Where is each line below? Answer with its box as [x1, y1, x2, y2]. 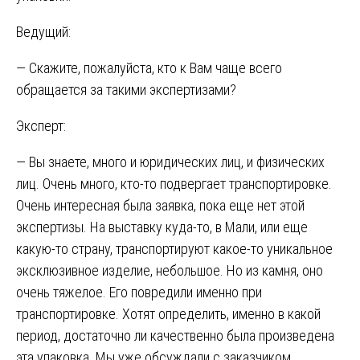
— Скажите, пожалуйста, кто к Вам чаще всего [16, 59, 282, 76]
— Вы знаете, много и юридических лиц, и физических [16, 153, 325, 170]
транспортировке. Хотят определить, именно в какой [16, 305, 321, 322]
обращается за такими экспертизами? [16, 80, 236, 98]
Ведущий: [16, 22, 71, 40]
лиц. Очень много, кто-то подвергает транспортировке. [16, 174, 332, 192]
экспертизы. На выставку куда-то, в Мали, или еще [16, 218, 308, 235]
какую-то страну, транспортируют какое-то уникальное [16, 239, 333, 257]
